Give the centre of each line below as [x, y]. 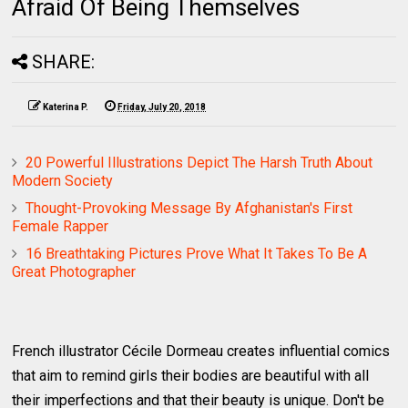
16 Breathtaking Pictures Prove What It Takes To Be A [197, 253]
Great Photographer [74, 271]
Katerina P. [66, 107]
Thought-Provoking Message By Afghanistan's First [189, 208]
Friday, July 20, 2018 [162, 107]
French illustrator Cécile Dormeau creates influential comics [201, 351]
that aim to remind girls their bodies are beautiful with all [191, 375]
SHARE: [64, 61]
